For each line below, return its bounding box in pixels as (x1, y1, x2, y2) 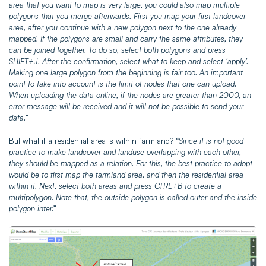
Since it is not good (179, 135, 243, 145)
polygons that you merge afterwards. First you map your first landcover (9, 11, 246, 21)
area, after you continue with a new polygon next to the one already (9, 22, 236, 32)
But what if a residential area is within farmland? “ (9, 135, 179, 145)
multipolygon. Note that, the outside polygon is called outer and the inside (9, 192, 257, 202)
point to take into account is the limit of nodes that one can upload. (9, 78, 236, 88)
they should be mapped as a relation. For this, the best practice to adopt (9, 158, 252, 168)
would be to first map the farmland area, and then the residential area (9, 169, 243, 179)
